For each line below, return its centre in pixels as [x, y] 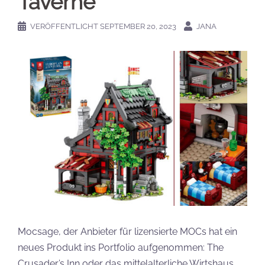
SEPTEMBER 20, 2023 [138, 26]
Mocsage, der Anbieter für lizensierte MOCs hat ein [127, 231]
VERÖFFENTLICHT [65, 26]
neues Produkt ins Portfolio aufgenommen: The [121, 247]
